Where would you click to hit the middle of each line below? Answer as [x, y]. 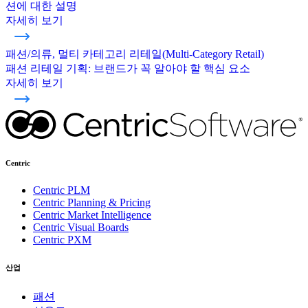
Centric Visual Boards [81, 228]
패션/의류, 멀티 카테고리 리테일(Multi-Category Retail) [135, 54]
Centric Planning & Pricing [92, 203]
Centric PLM [62, 190]
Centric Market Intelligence [92, 215]
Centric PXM [62, 240]
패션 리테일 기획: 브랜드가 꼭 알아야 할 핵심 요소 [128, 69]
